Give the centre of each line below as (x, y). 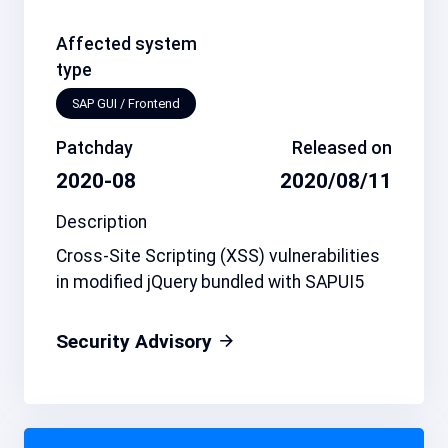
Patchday (94, 148)
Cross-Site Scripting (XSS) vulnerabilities (218, 256)
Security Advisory (136, 342)
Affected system (126, 43)
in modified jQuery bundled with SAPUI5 (210, 282)
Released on (342, 148)
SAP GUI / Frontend (126, 103)
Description (101, 222)
